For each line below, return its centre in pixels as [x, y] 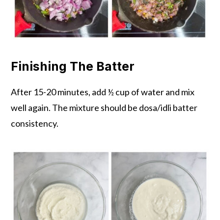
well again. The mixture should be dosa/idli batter [104, 108]
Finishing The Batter [73, 67]
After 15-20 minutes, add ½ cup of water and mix [103, 92]
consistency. [35, 124]
